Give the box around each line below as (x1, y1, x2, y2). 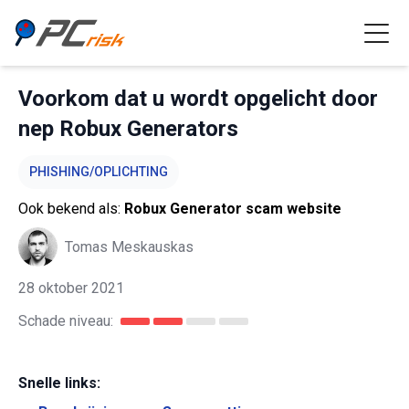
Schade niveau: (18, 312, 113, 330)
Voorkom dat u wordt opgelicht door (18, 86, 378, 111)
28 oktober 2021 (18, 279, 124, 297)
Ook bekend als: (18, 200, 124, 217)
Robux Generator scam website (124, 200, 341, 217)
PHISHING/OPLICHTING (29, 164, 168, 179)
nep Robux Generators (18, 116, 238, 142)
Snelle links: (18, 374, 100, 392)
